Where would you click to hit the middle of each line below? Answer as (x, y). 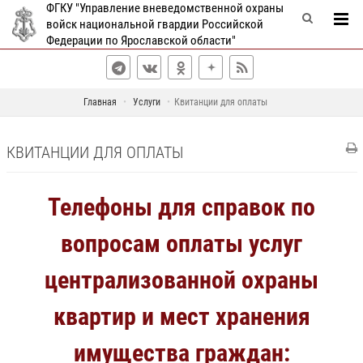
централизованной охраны (181, 280)
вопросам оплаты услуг (181, 243)
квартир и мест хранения (181, 316)
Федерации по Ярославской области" (141, 41)
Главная (100, 102)
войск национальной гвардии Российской (154, 24)
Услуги (147, 102)
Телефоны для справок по (181, 207)
